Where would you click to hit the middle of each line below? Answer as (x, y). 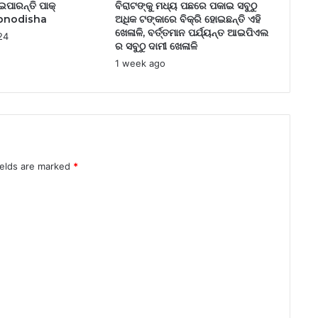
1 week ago (140, 64)
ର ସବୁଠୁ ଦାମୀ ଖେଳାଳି (156, 46)
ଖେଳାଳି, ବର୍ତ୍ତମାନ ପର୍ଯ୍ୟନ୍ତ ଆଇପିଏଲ (191, 33)
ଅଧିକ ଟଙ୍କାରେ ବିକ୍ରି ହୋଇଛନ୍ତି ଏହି (187, 20)
